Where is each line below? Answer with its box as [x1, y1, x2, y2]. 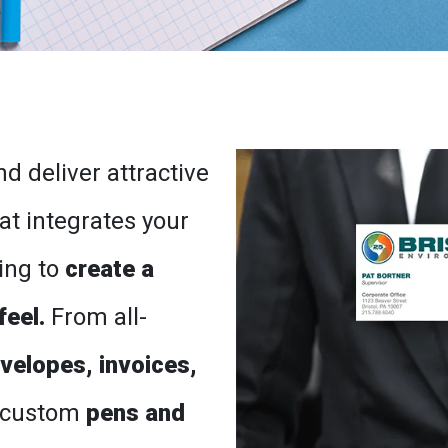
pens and [86, 399, 185, 427]
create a [65, 255, 154, 283]
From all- [45, 303, 147, 331]
